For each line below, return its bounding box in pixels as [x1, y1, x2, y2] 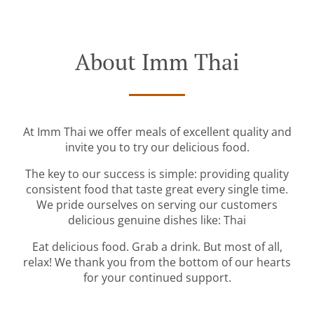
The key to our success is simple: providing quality [25, 166, 289, 182]
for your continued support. [83, 270, 231, 285]
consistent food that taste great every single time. [26, 182, 288, 197]
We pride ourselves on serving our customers [36, 197, 278, 212]
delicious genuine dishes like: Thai [68, 212, 246, 228]
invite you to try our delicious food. [64, 139, 250, 155]
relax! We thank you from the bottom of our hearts [23, 254, 291, 270]
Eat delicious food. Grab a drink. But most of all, [32, 239, 282, 254]
